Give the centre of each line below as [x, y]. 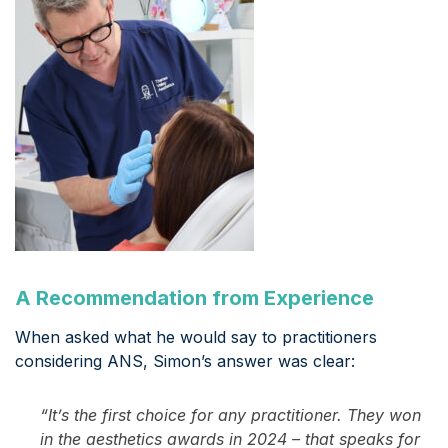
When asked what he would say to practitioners [196, 337]
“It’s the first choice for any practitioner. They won [230, 415]
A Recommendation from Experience [194, 298]
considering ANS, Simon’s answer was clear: [185, 361]
